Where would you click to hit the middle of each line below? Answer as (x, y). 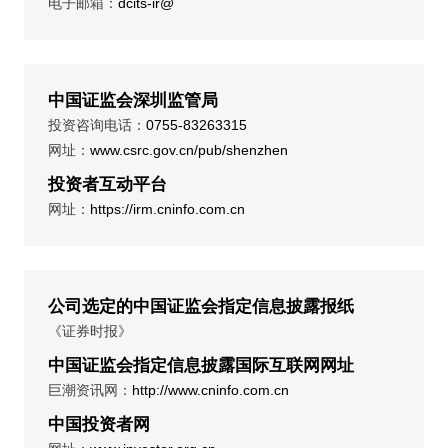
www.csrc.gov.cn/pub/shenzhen (189, 149)
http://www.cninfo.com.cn (210, 389)
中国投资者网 (99, 424)
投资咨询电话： (97, 124)
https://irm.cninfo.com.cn (167, 208)
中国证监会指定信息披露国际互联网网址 (201, 365)
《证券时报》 (90, 330)
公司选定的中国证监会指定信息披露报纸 (201, 306)
